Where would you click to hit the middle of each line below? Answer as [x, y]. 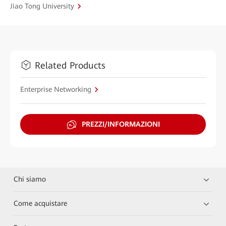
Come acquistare [41, 204]
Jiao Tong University [42, 6]
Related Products [70, 65]
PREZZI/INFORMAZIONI [121, 124]
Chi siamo [30, 179]
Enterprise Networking [56, 89]
